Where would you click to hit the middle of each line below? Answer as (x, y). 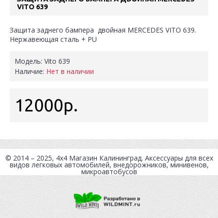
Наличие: (30, 71)
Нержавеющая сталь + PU (53, 39)
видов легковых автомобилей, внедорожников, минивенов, (109, 165)
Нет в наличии (70, 71)
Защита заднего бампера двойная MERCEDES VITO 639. (103, 30)
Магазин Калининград (105, 158)
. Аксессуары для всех (177, 158)
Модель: (29, 61)
